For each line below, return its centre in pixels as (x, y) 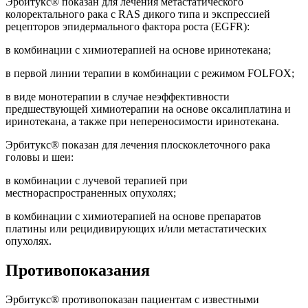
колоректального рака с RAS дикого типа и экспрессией (138, 14)
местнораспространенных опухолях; (91, 193)
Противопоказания (78, 270)
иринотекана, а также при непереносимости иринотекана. (142, 122)
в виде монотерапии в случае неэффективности (118, 97)
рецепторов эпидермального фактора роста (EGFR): (128, 27)
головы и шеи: (40, 157)
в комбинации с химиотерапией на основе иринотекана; (138, 50)
